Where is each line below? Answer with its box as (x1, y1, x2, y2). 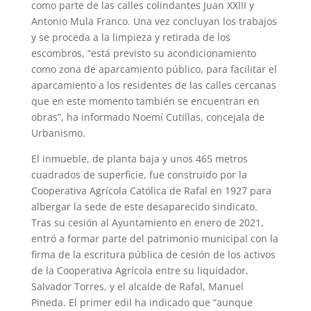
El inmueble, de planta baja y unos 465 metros (31, 151, 248, 165)
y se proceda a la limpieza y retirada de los (31, 30, 230, 44)
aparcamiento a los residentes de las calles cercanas (31, 78, 276, 92)
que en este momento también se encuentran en (31, 94, 260, 108)
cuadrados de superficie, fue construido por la (31, 167, 247, 181)
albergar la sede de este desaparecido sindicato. (31, 199, 258, 213)
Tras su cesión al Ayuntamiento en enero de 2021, (31, 215, 264, 229)
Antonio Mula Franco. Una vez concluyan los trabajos (31, 14, 277, 28)
